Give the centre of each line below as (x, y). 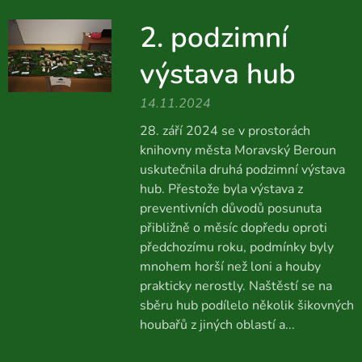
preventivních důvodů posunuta (230, 208)
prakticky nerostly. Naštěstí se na (236, 286)
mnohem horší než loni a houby (230, 267)
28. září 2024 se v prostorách (225, 131)
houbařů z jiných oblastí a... (217, 325)
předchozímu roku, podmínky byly (236, 247)
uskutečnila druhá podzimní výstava (242, 170)
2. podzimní (214, 38)
